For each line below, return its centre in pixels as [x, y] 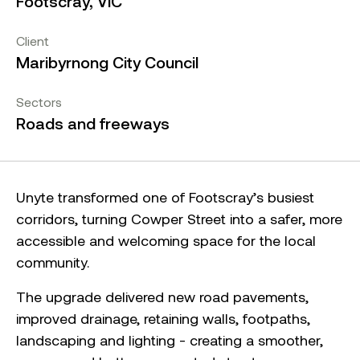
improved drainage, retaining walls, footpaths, [163, 319]
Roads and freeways [93, 123]
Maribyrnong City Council [107, 62]
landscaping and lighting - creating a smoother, [170, 340]
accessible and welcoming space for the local [166, 241]
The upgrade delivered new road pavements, [162, 297]
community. [53, 262]
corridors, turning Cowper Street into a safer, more [179, 219]
